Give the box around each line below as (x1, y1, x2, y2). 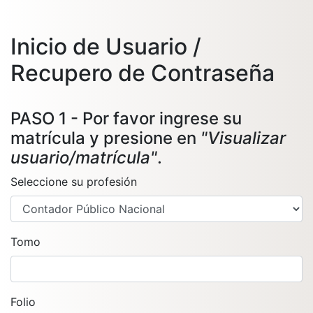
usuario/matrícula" (10, 147, 157, 168)
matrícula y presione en (10, 128, 201, 148)
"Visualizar (201, 128, 286, 148)
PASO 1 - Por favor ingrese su (10, 108, 242, 129)
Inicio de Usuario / (10, 33, 201, 60)
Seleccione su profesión (10, 175, 137, 189)
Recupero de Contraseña (10, 59, 275, 87)
